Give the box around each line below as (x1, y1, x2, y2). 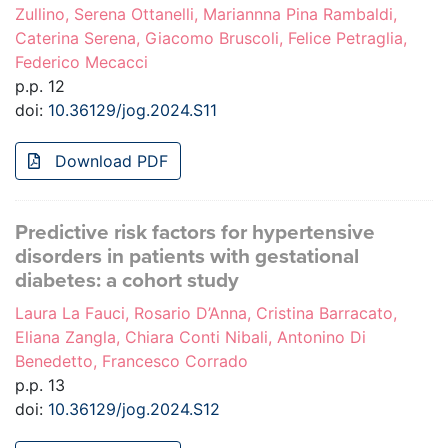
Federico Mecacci (15, 52, 148, 73)
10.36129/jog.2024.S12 (48, 399, 220, 420)
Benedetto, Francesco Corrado (15, 351, 248, 372)
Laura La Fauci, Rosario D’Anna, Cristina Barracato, (15, 303, 397, 324)
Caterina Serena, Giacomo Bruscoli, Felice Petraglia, (15, 28, 407, 49)
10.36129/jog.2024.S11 (48, 100, 217, 121)
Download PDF (50, 151, 168, 172)
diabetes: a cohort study (15, 268, 239, 294)
